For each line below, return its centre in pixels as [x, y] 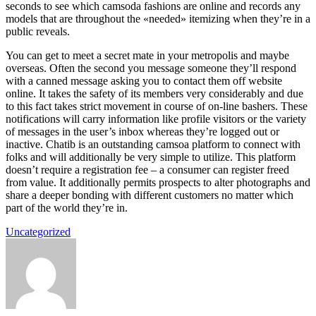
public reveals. [38, 32]
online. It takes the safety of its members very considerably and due [154, 94]
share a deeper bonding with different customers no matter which [150, 195]
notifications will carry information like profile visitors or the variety [156, 119]
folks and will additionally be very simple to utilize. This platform [151, 157]
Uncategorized [38, 232]
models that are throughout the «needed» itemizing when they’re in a [158, 19]
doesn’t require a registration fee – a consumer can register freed [147, 170]
